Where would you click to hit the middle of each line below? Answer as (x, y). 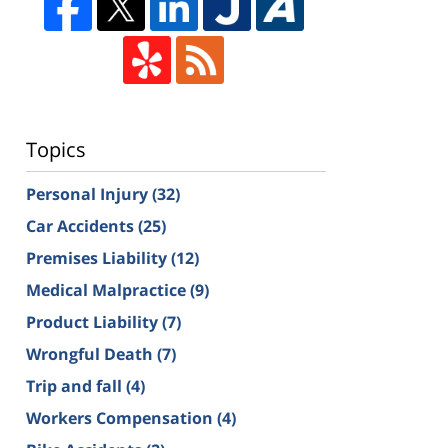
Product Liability (94, 321)
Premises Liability (98, 257)
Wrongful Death (91, 353)
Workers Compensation (121, 417)
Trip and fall (76, 385)
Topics (56, 149)
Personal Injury (89, 193)
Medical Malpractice (108, 289)
